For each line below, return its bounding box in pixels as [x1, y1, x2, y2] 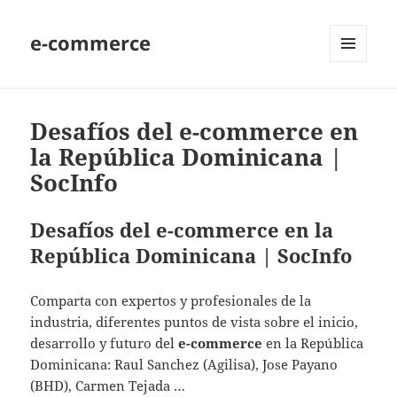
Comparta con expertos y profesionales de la [30, 292, 312, 310]
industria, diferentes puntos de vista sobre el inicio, [30, 313, 359, 331]
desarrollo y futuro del [30, 334, 179, 353]
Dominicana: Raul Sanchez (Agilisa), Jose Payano [30, 355, 339, 374]
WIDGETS [330, 91, 380, 107]
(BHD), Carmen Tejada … [30, 377, 186, 395]
